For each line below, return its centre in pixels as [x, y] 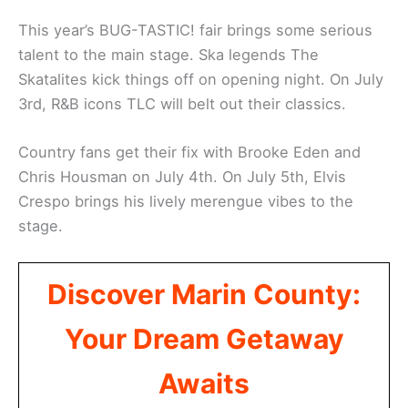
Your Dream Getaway [204, 339]
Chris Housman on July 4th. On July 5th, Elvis [182, 176]
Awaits [204, 384]
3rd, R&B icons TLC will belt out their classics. [182, 103]
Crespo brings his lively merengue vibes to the [186, 201]
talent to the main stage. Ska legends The [168, 54]
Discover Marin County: [204, 295]
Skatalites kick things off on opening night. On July [201, 79]
